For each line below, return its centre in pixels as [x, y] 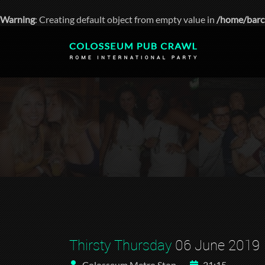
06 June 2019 [216, 245]
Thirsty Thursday [120, 245]
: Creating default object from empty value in [126, 19]
